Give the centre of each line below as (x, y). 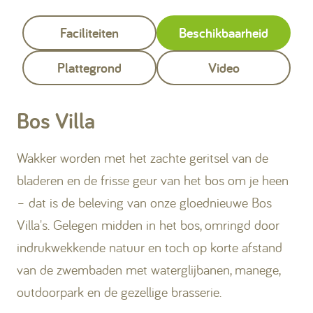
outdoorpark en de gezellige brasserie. (119, 291)
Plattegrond (89, 67)
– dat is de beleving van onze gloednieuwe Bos (144, 202)
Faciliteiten (89, 32)
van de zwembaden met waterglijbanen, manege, (148, 269)
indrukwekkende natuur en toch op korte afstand (150, 247)
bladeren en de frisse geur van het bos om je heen (153, 180)
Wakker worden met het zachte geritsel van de (143, 157)
